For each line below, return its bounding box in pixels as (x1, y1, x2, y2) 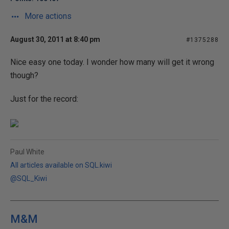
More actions (22, 11, 72, 21)
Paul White (10, 148, 44, 156)
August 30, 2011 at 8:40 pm (10, 35, 100, 43)
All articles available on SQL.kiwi (10, 161, 112, 169)
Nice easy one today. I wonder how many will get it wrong (10, 57, 214, 67)
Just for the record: (10, 94, 78, 104)
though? (10, 71, 38, 80)
